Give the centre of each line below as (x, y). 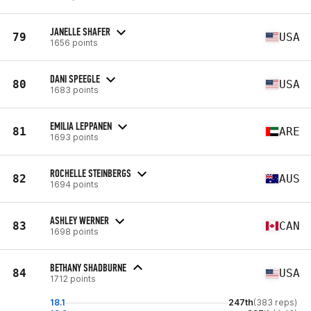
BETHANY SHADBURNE (88, 268)
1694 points (74, 184)
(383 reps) (275, 302)
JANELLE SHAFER (80, 31)
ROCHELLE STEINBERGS (91, 173)
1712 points (73, 279)
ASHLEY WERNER (79, 220)
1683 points (74, 90)
